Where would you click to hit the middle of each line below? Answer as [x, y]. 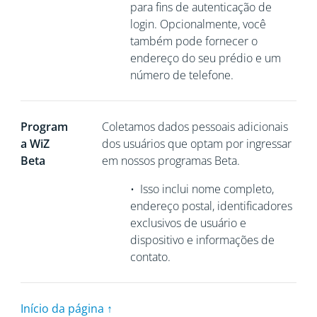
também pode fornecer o [194, 41]
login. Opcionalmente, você [198, 24]
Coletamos [129, 127]
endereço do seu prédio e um [205, 58]
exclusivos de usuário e [188, 223]
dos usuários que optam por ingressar [196, 144]
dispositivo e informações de [202, 240]
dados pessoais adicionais [223, 127]
